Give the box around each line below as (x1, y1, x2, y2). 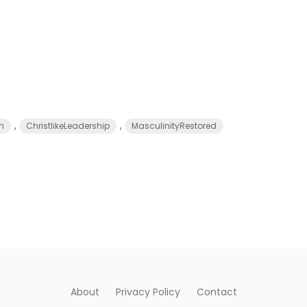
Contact (196, 285, 237, 299)
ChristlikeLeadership (26, 120, 110, 132)
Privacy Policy (115, 285, 180, 299)
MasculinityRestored (132, 120, 217, 132)
